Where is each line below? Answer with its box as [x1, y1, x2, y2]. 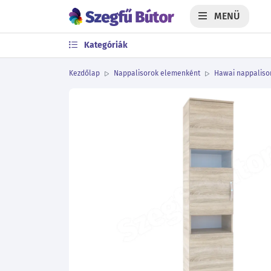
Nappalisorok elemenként [114, 69, 200, 77]
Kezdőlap [69, 69, 100, 77]
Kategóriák [82, 40, 128, 50]
